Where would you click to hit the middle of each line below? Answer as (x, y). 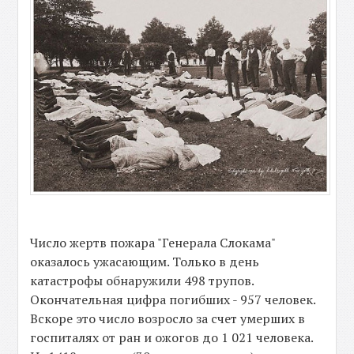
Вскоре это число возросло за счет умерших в (168, 318)
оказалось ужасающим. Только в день (145, 261)
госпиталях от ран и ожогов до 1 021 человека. (172, 337)
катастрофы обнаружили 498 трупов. (142, 280)
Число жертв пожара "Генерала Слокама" (153, 242)
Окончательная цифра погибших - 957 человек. (173, 299)
